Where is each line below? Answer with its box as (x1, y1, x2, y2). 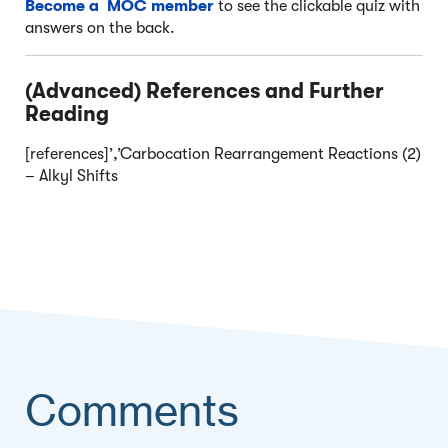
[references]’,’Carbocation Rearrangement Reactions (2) (25, 145, 421, 164)
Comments (25, 385, 239, 437)
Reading (25, 101, 109, 126)
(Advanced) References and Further (25, 78, 384, 103)
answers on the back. (25, 18, 175, 37)
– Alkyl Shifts (25, 167, 118, 186)
